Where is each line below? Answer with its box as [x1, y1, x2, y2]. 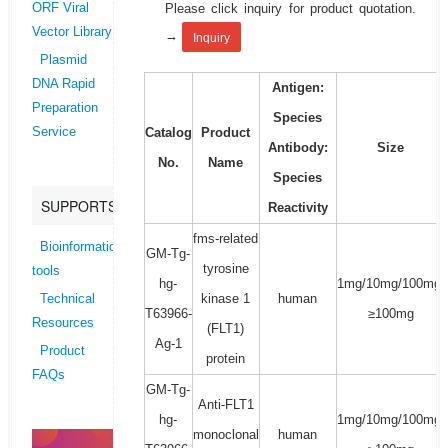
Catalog [144, 125, 192, 141]
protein [206, 351, 246, 367]
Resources [31, 316, 94, 331]
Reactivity [267, 200, 328, 216]
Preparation [31, 101, 98, 116]
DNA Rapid [31, 77, 95, 92]
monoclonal [192, 427, 259, 443]
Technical [39, 292, 95, 307]
